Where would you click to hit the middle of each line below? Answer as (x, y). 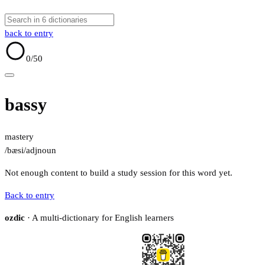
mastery (19, 137)
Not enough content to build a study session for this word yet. (119, 173)
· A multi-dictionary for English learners (99, 218)
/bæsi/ (15, 151)
